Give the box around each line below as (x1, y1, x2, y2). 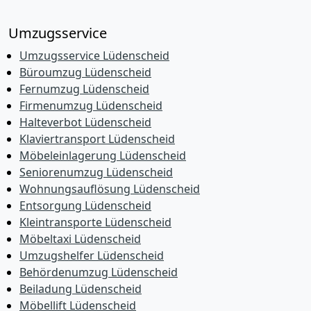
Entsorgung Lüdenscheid (19, 198, 151, 213)
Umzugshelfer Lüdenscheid (19, 248, 164, 263)
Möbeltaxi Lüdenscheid (19, 231, 141, 246)
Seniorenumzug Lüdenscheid (19, 165, 173, 180)
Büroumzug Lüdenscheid (19, 65, 151, 80)
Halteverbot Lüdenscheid (19, 115, 151, 130)
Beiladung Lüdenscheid (19, 281, 142, 296)
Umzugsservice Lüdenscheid (19, 48, 169, 63)
